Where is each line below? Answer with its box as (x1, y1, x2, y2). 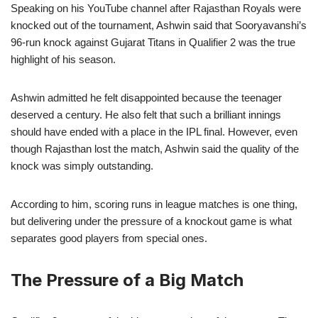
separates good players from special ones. (11, 231, 207, 244)
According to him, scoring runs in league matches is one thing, (11, 197, 297, 210)
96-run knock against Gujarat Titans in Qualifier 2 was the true (11, 35, 295, 48)
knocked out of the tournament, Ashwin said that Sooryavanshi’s (11, 18, 307, 31)
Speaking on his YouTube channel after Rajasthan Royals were (11, 1, 301, 14)
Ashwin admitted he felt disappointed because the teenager (11, 91, 282, 104)
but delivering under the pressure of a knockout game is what (11, 214, 292, 227)
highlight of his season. (11, 53, 116, 65)
